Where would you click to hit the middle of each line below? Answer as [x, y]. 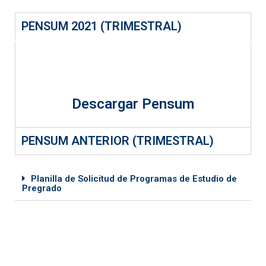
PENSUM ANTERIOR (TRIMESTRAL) [118, 141]
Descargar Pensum [133, 104]
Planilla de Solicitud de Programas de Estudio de [134, 179]
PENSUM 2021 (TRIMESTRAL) [102, 26]
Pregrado [42, 189]
